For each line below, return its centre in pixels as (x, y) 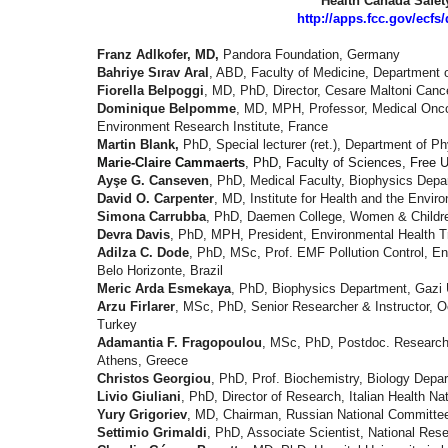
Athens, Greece (142, 361)
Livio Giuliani (139, 397)
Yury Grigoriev (142, 415)
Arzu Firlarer (136, 307)
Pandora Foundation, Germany (311, 55)
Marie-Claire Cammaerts (171, 163)
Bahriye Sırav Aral (153, 73)
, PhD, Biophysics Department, (323, 289)
